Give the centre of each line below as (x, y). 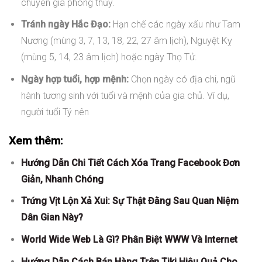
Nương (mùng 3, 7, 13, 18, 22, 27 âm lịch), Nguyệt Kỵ (126, 41)
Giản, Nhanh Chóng (62, 179)
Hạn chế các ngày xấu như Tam (175, 25)
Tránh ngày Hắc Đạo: (65, 25)
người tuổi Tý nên (55, 112)
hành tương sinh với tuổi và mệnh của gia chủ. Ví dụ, (125, 95)
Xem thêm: (36, 140)
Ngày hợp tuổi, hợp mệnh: (75, 79)
